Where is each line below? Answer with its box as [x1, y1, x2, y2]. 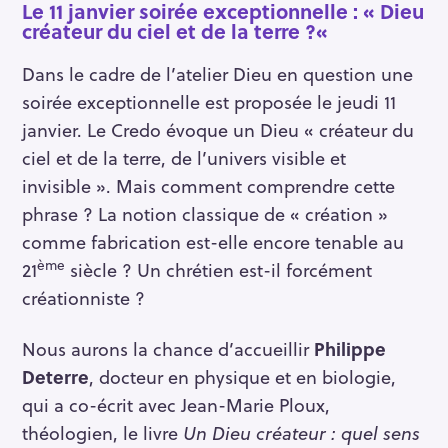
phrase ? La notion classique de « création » [22, 200, 388, 228]
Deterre [22, 362, 89, 390]
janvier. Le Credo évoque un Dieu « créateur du [22, 116, 414, 144]
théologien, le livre [22, 418, 183, 446]
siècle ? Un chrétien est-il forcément [65, 256, 372, 284]
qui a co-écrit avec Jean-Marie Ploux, [22, 390, 330, 418]
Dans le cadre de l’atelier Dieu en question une [22, 60, 413, 88]
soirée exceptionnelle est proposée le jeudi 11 [22, 88, 396, 116]
